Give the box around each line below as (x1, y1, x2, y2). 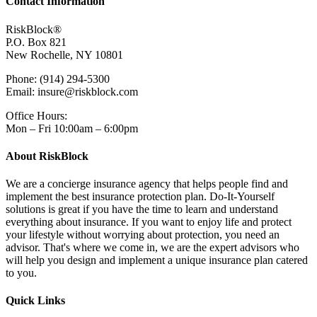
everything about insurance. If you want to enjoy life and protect (6, 216, 292, 229)
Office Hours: (6, 109, 67, 122)
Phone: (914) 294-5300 (6, 72, 110, 85)
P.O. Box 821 (6, 35, 67, 48)
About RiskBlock (6, 149, 88, 162)
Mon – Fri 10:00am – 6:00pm (6, 122, 138, 134)
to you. (6, 267, 37, 279)
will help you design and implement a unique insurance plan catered (6, 254, 308, 267)
